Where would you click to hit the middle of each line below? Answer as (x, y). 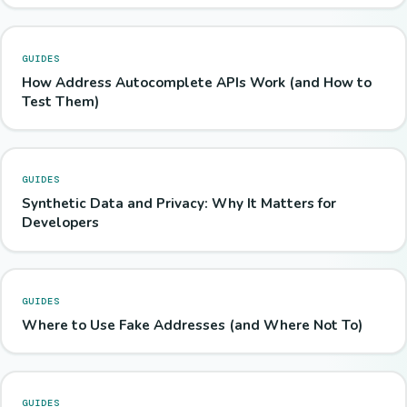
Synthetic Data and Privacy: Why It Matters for (179, 204)
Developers (60, 223)
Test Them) (60, 101)
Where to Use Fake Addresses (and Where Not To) (192, 325)
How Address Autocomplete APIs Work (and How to (196, 82)
